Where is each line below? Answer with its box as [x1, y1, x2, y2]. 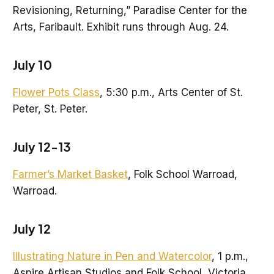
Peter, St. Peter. [12, 103, 87, 116]
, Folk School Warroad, [127, 168, 237, 180]
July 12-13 [12, 138, 71, 154]
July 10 [12, 57, 52, 73]
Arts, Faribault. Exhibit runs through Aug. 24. [12, 21, 232, 34]
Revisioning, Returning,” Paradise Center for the [12, 4, 247, 17]
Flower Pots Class [12, 86, 100, 99]
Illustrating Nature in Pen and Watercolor [12, 250, 212, 262]
